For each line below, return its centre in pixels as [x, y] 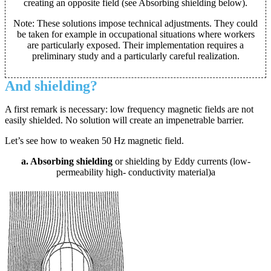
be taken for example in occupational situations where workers [135, 34]
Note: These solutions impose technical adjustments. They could [135, 24]
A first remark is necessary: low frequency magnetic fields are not [129, 109]
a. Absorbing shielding [67, 162]
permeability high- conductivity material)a [135, 172]
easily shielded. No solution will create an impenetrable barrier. [124, 120]
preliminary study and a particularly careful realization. [135, 56]
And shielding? [51, 86]
